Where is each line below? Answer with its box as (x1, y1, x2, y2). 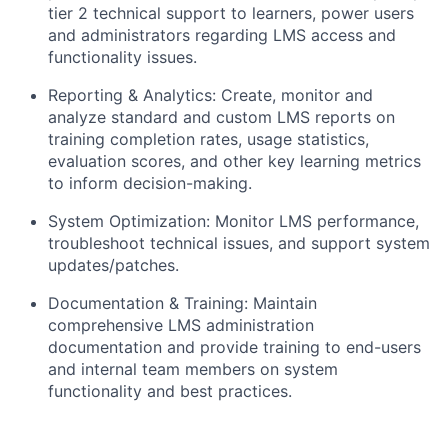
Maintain (248, 292, 317, 313)
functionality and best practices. (48, 380, 292, 401)
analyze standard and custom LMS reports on (48, 106, 395, 127)
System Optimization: (48, 210, 210, 231)
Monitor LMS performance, (210, 210, 419, 231)
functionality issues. (48, 46, 197, 67)
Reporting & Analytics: (48, 84, 216, 105)
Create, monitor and (216, 84, 373, 105)
